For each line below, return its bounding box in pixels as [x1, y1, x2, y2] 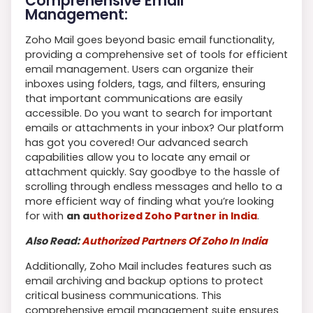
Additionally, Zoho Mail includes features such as [25, 259, 272, 273]
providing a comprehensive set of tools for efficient [25, 47, 288, 61]
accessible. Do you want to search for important [25, 105, 272, 120]
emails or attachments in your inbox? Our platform [25, 120, 284, 135]
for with [25, 208, 66, 223]
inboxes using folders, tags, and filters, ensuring [25, 76, 265, 91]
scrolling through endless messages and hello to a [25, 179, 282, 194]
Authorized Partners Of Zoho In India [82, 233, 268, 248]
